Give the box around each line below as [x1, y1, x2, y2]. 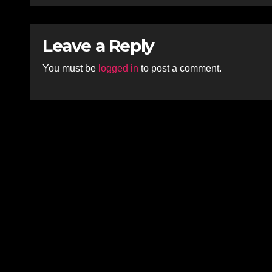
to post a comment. [138, 63, 222, 73]
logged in [98, 63, 138, 73]
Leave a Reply [42, 35, 154, 56]
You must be [42, 63, 98, 73]
